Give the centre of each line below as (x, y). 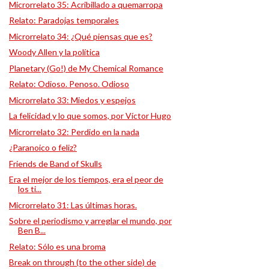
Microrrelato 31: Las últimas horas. (73, 205)
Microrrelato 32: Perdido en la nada (74, 131)
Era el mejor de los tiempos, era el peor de (86, 179)
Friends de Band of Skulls (55, 163)
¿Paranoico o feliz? (43, 147)
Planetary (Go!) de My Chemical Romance (86, 68)
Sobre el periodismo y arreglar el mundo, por (90, 221)
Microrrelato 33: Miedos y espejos (72, 100)
